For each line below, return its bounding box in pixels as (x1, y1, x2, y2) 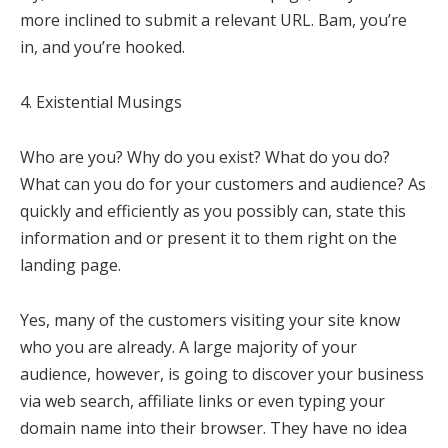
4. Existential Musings (20, 91, 182, 114)
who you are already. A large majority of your (20, 336, 357, 359)
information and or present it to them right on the (20, 227, 397, 250)
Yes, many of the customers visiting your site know (20, 309, 400, 332)
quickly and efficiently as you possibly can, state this (20, 200, 406, 223)
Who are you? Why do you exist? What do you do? (20, 146, 390, 169)
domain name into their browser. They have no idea (20, 417, 407, 440)
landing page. (20, 254, 121, 277)
